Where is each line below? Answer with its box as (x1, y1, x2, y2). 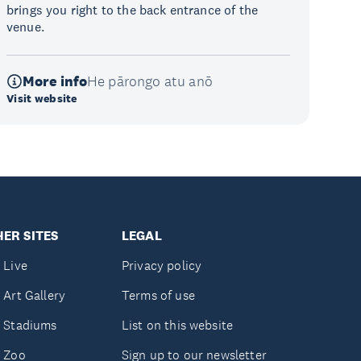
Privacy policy (121, 257, 202, 274)
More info (23, 73, 87, 90)
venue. (6, 19, 48, 35)
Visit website (6, 91, 77, 106)
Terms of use (121, 287, 195, 304)
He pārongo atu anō (87, 73, 213, 90)
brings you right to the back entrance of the (6, 2, 259, 18)
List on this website (121, 317, 234, 334)
